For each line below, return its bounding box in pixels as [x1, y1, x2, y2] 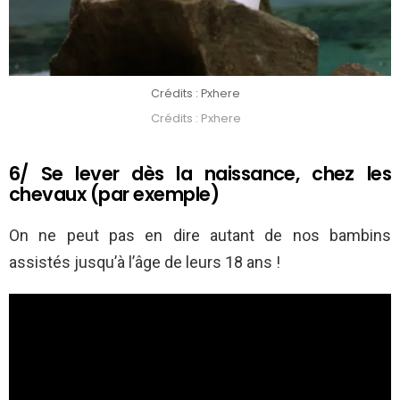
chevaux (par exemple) [9, 180, 219, 207]
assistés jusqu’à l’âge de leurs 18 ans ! [9, 252, 280, 271]
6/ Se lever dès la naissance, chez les [9, 160, 391, 187]
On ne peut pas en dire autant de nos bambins [9, 225, 391, 245]
